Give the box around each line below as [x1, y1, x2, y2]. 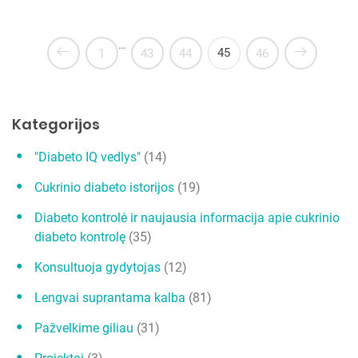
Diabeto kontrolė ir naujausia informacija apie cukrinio [34, 210, 340, 226]
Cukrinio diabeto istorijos [34, 180, 174, 196]
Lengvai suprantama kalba [34, 290, 185, 306]
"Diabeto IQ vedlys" [34, 149, 141, 165]
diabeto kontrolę [34, 229, 125, 245]
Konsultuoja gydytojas [34, 260, 161, 276]
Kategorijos [12, 114, 100, 135]
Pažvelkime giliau [34, 320, 133, 336]
